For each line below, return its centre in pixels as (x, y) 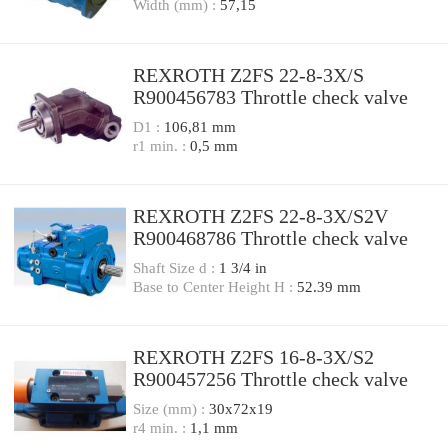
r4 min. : (161, 428)
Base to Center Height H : (215, 287)
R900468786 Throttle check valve (270, 239)
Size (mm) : (171, 409)
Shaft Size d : (176, 268)
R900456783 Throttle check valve (270, 98)
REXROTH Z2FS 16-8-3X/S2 (253, 358)
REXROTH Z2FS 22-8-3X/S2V (260, 217)
